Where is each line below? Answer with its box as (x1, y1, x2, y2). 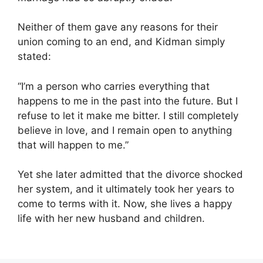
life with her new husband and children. (18, 213, 205, 225)
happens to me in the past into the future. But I (18, 95, 238, 107)
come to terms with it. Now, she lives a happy (18, 198, 232, 210)
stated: (18, 50, 51, 63)
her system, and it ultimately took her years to (18, 183, 234, 195)
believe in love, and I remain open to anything (18, 124, 232, 136)
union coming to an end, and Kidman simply (18, 36, 225, 48)
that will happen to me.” (18, 139, 129, 151)
